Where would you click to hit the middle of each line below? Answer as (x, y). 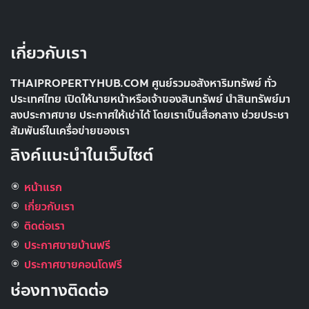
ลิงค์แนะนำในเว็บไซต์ (82, 156)
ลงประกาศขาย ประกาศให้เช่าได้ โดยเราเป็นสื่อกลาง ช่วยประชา (150, 116)
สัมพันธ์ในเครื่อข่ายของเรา (70, 131)
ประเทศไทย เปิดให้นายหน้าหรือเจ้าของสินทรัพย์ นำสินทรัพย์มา (150, 100)
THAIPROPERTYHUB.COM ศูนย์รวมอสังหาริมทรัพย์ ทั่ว (143, 84)
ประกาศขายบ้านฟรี (67, 246)
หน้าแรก (43, 188)
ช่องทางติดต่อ (59, 291)
